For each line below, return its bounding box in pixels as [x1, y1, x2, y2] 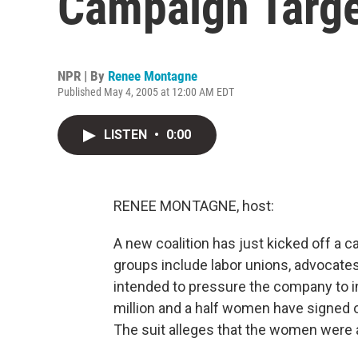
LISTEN [104, 127, 150, 142]
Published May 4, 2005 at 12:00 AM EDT [58, 86, 234, 98]
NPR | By [58, 68, 108, 84]
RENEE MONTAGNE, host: [113, 197, 274, 214]
